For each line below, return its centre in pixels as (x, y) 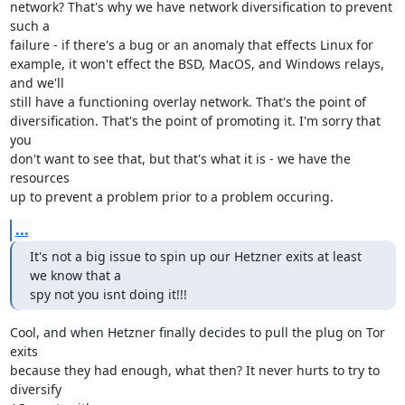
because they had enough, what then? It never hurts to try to (194, 370)
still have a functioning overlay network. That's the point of (188, 102)
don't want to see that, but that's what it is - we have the (180, 159)
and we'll (37, 83)
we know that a (75, 275)
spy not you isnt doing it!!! (108, 294)
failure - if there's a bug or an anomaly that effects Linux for (191, 45)
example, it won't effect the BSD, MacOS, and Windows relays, (197, 64)
